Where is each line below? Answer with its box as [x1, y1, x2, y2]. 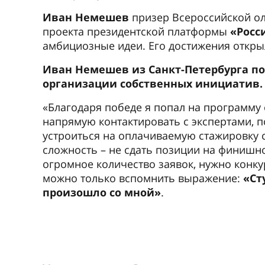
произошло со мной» [43, 185, 161, 199]
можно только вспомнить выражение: [43, 171, 243, 185]
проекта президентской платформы [43, 24, 230, 38]
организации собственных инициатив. [43, 76, 263, 91]
